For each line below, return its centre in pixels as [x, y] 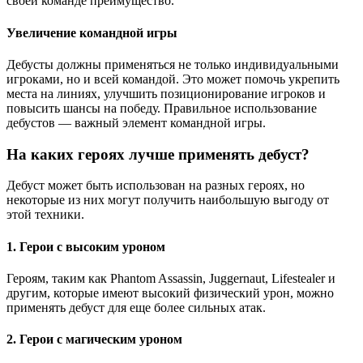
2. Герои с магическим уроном [94, 340]
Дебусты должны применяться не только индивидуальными [173, 64]
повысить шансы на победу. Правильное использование [162, 108]
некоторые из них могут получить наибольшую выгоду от [168, 200]
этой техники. [45, 215]
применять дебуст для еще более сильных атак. [136, 307]
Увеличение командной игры [92, 32]
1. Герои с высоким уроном [86, 246]
